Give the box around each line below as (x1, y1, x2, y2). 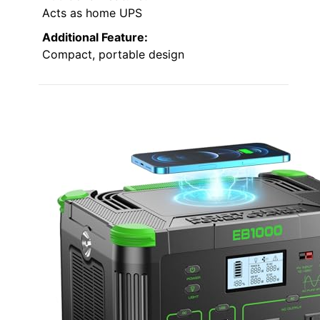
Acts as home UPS (42, 6, 142, 21)
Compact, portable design (42, 47, 184, 62)
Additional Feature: (42, 30, 148, 45)
